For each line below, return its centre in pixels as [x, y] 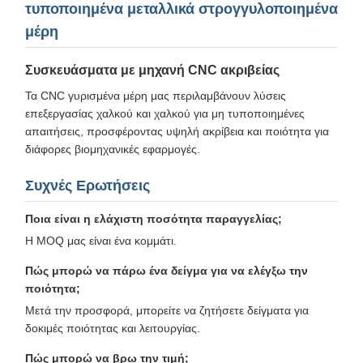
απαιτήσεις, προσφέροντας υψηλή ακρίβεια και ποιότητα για [177, 131]
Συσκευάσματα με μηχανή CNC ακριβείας [152, 70]
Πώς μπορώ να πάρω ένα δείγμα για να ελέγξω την [167, 271]
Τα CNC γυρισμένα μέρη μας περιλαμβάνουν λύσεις [156, 96]
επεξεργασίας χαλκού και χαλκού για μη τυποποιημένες [165, 113]
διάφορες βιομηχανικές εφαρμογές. [113, 149]
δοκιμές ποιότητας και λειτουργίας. [113, 328]
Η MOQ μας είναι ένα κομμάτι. [101, 241]
